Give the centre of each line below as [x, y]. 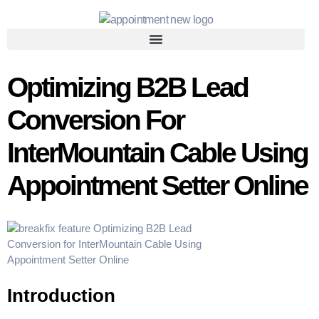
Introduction [61, 295]
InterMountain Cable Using [157, 152]
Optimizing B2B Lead [127, 87]
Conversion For [95, 120]
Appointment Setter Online [157, 185]
